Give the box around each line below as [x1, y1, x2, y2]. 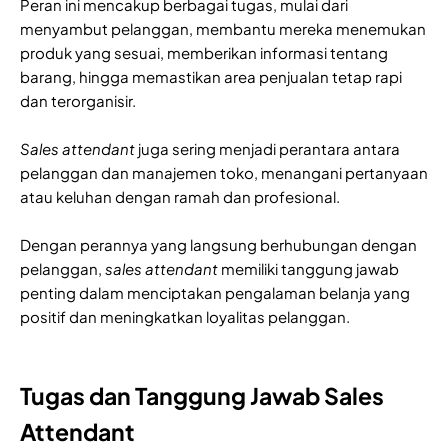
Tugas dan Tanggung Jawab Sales [20, 380, 384, 410]
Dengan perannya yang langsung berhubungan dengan [20, 234, 417, 254]
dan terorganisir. [20, 90, 139, 110]
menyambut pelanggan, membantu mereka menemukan [20, 18, 426, 38]
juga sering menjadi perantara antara [135, 138, 400, 158]
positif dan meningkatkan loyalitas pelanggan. [20, 306, 350, 326]
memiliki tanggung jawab [218, 258, 399, 278]
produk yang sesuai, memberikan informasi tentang [20, 42, 388, 62]
